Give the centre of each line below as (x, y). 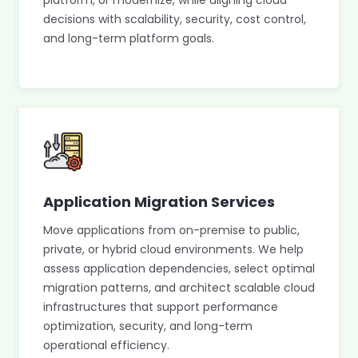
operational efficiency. (106, 345)
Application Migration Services (159, 202)
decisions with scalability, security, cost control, (175, 19)
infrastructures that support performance (161, 307)
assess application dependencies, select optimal (179, 268)
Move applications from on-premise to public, (171, 230)
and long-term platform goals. (129, 38)
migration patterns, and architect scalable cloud (179, 288)
